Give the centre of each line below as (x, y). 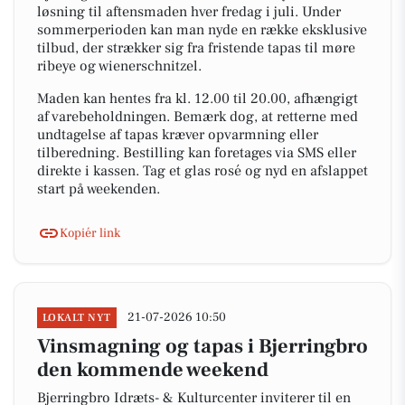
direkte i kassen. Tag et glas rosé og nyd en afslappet (202, 171)
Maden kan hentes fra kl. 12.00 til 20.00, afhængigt (198, 99)
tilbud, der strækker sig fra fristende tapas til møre (196, 48)
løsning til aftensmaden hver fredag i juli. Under (189, 12)
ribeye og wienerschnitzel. (119, 66)
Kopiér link (90, 233)
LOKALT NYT (77, 318)
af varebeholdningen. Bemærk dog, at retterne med (198, 117)
